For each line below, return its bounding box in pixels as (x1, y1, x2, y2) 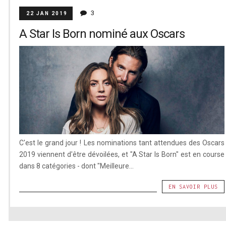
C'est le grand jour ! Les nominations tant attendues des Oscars (19, 138, 225, 147)
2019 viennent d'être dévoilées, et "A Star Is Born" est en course (19, 150, 225, 158)
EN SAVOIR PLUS (168, 183, 218, 190)
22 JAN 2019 (26, 11, 68, 17)
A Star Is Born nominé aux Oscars (19, 27, 185, 41)
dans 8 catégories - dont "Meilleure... (19, 161, 134, 170)
